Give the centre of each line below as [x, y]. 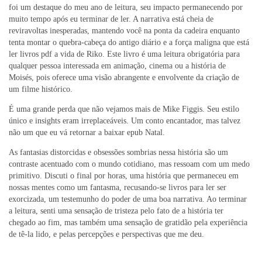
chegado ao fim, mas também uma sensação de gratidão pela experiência [128, 222]
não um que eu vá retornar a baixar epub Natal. [87, 132]
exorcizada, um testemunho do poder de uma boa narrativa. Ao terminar [128, 199]
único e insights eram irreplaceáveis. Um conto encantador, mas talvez [125, 120]
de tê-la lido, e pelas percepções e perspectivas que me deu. [106, 234]
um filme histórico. [41, 89]
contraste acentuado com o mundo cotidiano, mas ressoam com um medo [129, 164]
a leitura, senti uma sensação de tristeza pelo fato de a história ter [116, 211]
